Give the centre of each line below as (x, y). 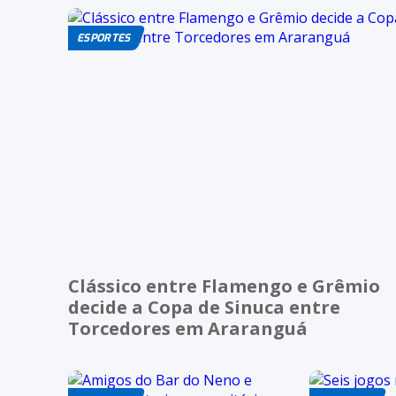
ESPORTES (104, 38)
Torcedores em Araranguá (188, 328)
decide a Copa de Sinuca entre (204, 307)
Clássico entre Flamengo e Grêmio (224, 286)
